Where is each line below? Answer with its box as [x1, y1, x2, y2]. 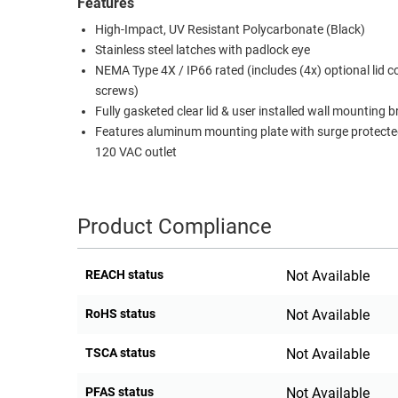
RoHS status [85, 306, 155, 322]
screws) [95, 84, 139, 99]
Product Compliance [77, 214, 272, 240]
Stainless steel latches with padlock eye [95, 43, 310, 59]
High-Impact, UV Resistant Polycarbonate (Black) [95, 22, 365, 38]
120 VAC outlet [95, 145, 177, 161]
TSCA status [85, 346, 155, 361]
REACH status [85, 267, 163, 283]
